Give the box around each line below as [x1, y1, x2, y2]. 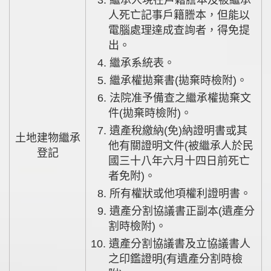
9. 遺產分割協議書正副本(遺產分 [97, 204, 107, 217]
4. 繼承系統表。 [106, 56, 175, 69]
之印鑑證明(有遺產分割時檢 [108, 252, 243, 265]
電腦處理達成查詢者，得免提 [108, 24, 250, 36]
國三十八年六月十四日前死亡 [108, 154, 250, 167]
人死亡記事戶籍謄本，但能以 [108, 8, 250, 21]
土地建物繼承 [15, 131, 80, 144]
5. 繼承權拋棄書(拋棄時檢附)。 [106, 74, 248, 87]
